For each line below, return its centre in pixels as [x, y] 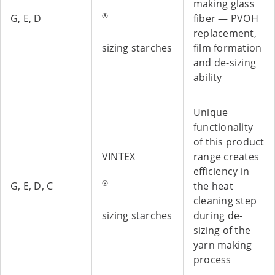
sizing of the [222, 230]
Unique [211, 113]
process [212, 260]
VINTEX [119, 157]
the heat [213, 186]
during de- [218, 216]
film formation [228, 48]
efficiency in [222, 172]
